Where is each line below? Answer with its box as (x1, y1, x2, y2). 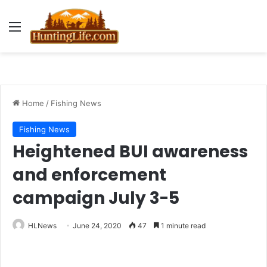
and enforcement (13, 163, 166, 187)
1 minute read (159, 221, 206, 230)
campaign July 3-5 (13, 187, 179, 210)
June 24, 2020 (73, 221, 122, 230)
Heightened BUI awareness (13, 140, 248, 163)
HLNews (28, 221, 57, 230)
